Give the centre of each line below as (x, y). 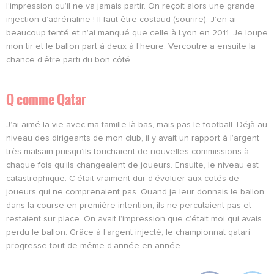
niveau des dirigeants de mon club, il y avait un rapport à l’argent (133, 138)
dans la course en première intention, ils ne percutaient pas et (129, 205)
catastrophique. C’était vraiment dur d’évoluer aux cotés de (123, 178)
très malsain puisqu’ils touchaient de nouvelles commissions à (128, 151)
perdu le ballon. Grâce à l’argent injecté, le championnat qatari (128, 232)
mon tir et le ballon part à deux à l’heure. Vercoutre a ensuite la (131, 46)
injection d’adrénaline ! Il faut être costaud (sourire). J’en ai (121, 19)
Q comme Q (35, 99)
